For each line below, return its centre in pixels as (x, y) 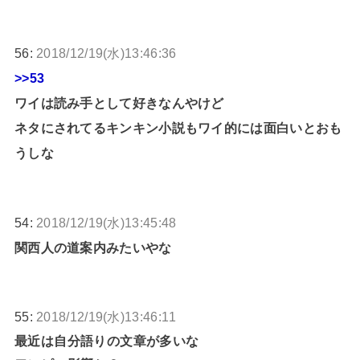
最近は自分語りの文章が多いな (106, 340)
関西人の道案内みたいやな (93, 247)
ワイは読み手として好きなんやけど (119, 103)
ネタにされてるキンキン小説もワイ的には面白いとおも (178, 128)
